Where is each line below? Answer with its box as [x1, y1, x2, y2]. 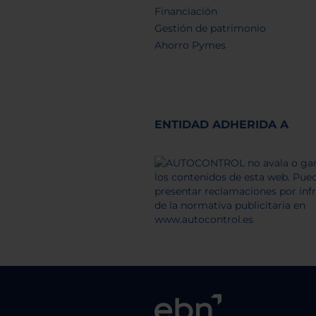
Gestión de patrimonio [154, 22, 266, 34]
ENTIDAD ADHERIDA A [154, 117, 288, 131]
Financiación [154, 5, 217, 17]
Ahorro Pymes [154, 39, 226, 51]
